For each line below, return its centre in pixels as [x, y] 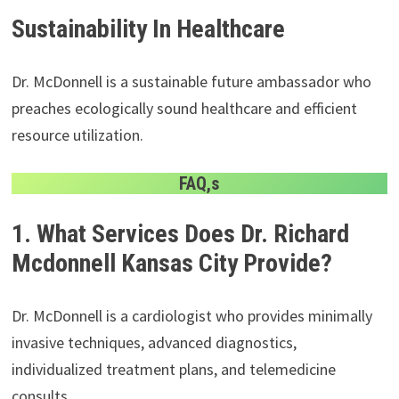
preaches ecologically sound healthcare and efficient [184, 108]
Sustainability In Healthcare [148, 28]
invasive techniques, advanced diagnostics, [154, 342]
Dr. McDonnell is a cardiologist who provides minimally [191, 315]
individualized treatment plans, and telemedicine [173, 369]
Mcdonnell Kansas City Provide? [171, 263]
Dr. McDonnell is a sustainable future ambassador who [191, 81]
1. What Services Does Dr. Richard [180, 233]
